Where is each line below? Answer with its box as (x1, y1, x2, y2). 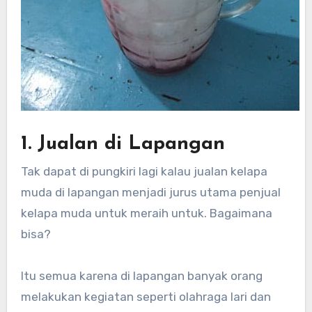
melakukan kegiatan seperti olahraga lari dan (20, 290, 271, 304)
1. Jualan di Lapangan (20, 134, 225, 154)
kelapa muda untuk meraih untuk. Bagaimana (20, 206, 272, 221)
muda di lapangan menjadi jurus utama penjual (20, 185, 281, 200)
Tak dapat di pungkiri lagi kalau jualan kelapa (20, 164, 267, 179)
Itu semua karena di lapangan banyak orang (20, 269, 263, 283)
